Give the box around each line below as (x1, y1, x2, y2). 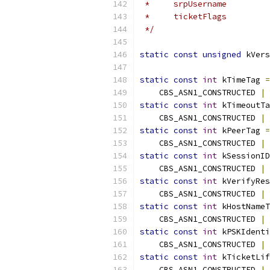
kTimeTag (217, 75, 265, 85)
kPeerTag (217, 125, 265, 136)
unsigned (202, 49, 241, 60)
